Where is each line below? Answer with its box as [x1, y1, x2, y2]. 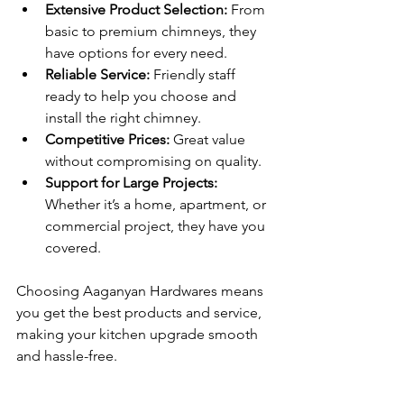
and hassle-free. [16, 346, 117, 364]
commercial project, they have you [45, 216, 269, 234]
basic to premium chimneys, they [45, 22, 260, 40]
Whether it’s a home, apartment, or [45, 195, 270, 213]
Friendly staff [150, 65, 239, 83]
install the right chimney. [45, 108, 201, 126]
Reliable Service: [45, 65, 150, 83]
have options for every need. [45, 43, 227, 61]
